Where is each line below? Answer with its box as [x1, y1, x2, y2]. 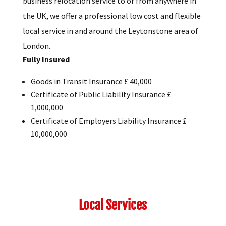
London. [22, 50, 50, 61]
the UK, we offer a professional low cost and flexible [22, 20, 201, 31]
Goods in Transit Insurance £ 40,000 [30, 86, 152, 96]
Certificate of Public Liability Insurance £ [30, 99, 171, 109]
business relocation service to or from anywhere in [22, 5, 196, 16]
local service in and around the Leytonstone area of [22, 35, 198, 46]
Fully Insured [22, 64, 70, 74]
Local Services [79, 207, 147, 223]
